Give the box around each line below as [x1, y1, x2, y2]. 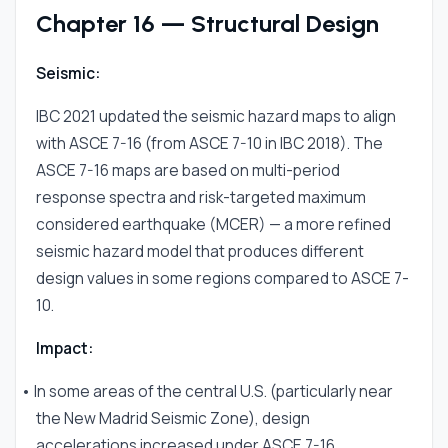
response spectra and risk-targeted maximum [36, 186, 366, 208]
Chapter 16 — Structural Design [36, 9, 379, 38]
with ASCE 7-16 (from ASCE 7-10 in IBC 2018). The [36, 132, 383, 154]
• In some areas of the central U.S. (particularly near [21, 380, 393, 402]
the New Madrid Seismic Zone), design [36, 407, 310, 429]
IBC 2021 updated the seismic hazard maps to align [36, 105, 396, 127]
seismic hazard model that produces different [36, 240, 364, 262]
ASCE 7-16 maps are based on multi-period [36, 159, 340, 181]
